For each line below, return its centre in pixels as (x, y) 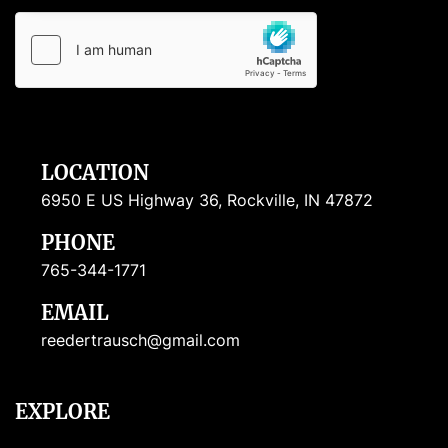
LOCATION (101, 173)
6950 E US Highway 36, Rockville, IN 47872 (207, 200)
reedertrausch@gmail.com (140, 340)
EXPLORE (62, 412)
